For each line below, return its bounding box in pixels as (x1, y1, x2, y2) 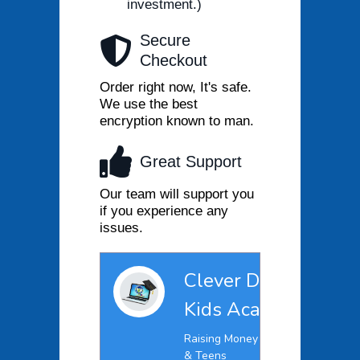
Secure (140, 31, 190, 50)
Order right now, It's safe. (100, 80, 252, 96)
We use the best (100, 96, 198, 112)
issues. (100, 220, 143, 236)
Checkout (140, 51, 207, 70)
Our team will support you (100, 186, 254, 202)
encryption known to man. (100, 113, 254, 129)
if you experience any (100, 203, 228, 219)
